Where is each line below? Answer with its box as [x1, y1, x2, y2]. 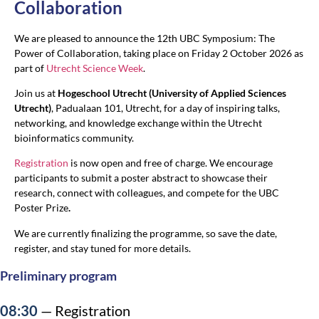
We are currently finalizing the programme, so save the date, [14, 226, 277, 239]
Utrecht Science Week [46, 61, 143, 74]
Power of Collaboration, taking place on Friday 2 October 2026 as [14, 46, 303, 59]
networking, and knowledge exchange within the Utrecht [14, 117, 262, 130]
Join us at [14, 87, 58, 100]
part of [14, 61, 46, 74]
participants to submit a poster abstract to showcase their [14, 172, 268, 184]
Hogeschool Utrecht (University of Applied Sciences [58, 87, 286, 100]
